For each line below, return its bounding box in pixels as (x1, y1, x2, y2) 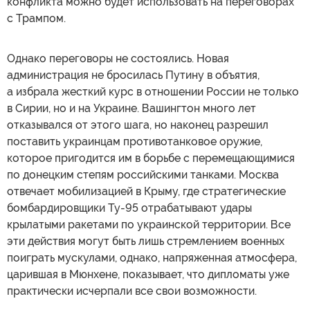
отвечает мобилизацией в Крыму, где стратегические (7, 184, 286, 198)
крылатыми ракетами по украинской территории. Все (7, 217, 291, 231)
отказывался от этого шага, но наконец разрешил (7, 118, 268, 131)
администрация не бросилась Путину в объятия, (7, 68, 259, 82)
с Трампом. (7, 11, 66, 25)
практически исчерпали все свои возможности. (7, 284, 257, 298)
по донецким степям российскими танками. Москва (7, 167, 279, 181)
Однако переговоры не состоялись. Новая (7, 51, 229, 65)
